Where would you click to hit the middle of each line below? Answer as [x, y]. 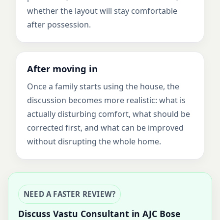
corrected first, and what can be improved [105, 128]
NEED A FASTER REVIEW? [70, 194]
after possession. [59, 25]
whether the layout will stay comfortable [102, 11]
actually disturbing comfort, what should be [109, 114]
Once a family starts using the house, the [103, 86]
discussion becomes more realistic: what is [106, 100]
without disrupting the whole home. [94, 141]
